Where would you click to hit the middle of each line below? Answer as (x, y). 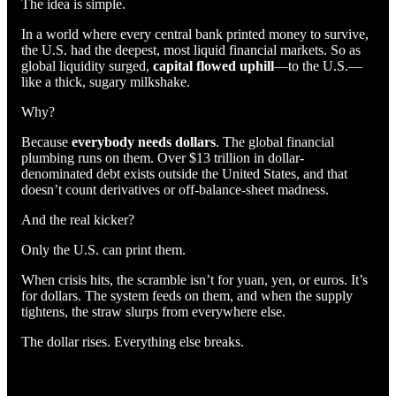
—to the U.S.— (318, 65)
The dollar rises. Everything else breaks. (133, 341)
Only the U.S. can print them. (103, 249)
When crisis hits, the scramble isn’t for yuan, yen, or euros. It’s (194, 279)
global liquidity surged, (87, 65)
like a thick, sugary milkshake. (106, 81)
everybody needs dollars (144, 141)
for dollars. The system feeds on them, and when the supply (187, 295)
